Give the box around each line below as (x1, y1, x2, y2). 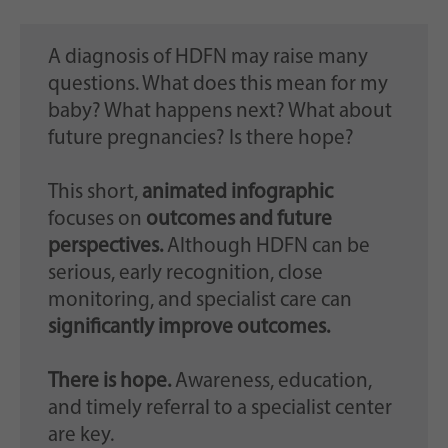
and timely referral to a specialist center (47, 398, 392, 420)
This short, (47, 182, 142, 204)
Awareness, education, (174, 371, 372, 393)
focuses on (47, 209, 146, 231)
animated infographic (141, 182, 333, 204)
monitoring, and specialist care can (47, 290, 352, 312)
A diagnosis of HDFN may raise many (47, 47, 368, 69)
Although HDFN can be (166, 236, 370, 258)
